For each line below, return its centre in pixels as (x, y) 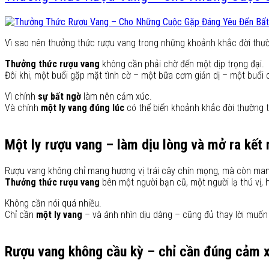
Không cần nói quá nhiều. (53, 203)
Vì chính (21, 96)
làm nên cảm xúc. (116, 96)
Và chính (23, 107)
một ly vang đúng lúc (83, 107)
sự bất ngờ (59, 96)
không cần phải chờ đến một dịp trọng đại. (182, 64)
